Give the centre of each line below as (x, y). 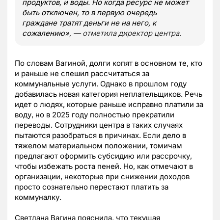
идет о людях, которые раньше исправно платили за (109, 104)
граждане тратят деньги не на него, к (89, 23)
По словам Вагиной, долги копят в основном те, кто (109, 63)
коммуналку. (38, 197)
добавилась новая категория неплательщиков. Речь (109, 94)
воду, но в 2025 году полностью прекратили (95, 114)
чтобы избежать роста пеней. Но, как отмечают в (104, 166)
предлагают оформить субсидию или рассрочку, (103, 156)
